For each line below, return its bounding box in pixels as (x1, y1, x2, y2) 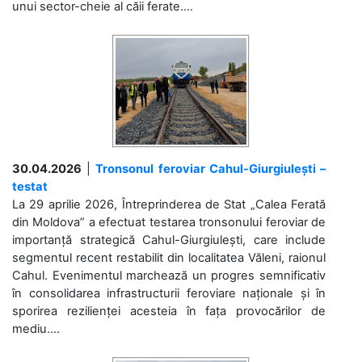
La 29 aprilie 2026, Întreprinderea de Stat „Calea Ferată (12, 197, 326, 213)
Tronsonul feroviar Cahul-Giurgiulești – (95, 162, 326, 177)
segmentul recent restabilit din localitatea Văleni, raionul (12, 250, 326, 266)
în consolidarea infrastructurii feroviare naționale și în (12, 286, 326, 301)
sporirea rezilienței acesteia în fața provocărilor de (12, 304, 326, 319)
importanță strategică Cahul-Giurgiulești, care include (12, 233, 326, 248)
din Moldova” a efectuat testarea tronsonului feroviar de (12, 215, 326, 230)
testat (12, 179, 48, 195)
